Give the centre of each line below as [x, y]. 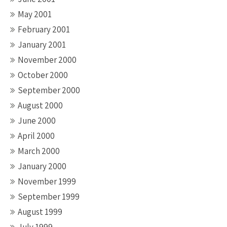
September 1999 [49, 197]
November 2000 [47, 60]
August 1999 [40, 212]
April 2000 [36, 136]
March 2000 [39, 151]
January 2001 [42, 45]
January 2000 [42, 166]
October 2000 [43, 75]
